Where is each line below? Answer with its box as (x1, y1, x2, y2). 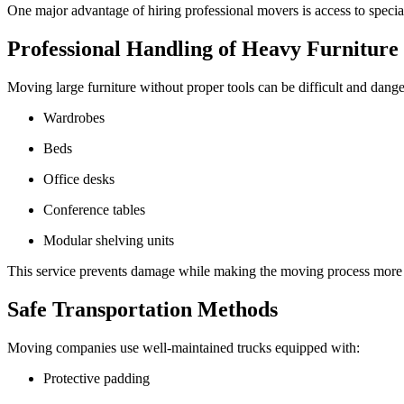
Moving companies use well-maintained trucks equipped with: (7, 340, 360, 356)
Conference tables (53, 202, 145, 218)
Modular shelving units (56, 233, 174, 249)
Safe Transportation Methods (7, 298, 278, 322)
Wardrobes (56, 110, 105, 126)
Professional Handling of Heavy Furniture (7, 37, 399, 61)
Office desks (54, 171, 115, 188)
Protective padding (51, 371, 150, 387)
